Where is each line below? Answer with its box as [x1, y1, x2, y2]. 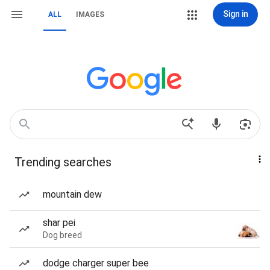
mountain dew [43, 189, 102, 200]
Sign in [222, 9, 248, 19]
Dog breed [43, 230, 82, 240]
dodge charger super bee [43, 257, 149, 269]
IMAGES [76, 10, 104, 19]
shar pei [43, 217, 75, 228]
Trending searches [14, 155, 111, 169]
